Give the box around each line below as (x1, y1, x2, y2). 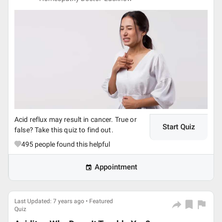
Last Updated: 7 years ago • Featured (14, 198, 113, 205)
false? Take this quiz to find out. (14, 125, 113, 134)
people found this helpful (33, 140, 110, 148)
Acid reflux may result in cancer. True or (14, 115, 137, 123)
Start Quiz (163, 123, 195, 131)
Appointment (95, 163, 137, 171)
